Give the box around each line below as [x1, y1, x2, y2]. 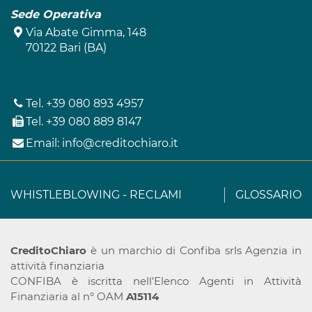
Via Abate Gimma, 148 [26, 26, 147, 39]
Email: [26, 136, 63, 150]
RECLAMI [130, 188, 182, 201]
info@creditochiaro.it [62, 136, 179, 150]
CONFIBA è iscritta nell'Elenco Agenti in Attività [10, 274, 302, 288]
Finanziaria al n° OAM [10, 290, 126, 303]
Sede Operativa [10, 8, 101, 21]
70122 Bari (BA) [26, 41, 107, 54]
